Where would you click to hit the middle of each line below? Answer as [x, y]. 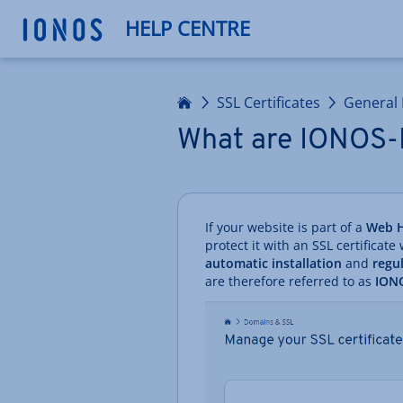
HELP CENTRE [188, 29]
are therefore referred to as [290, 281]
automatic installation [273, 263]
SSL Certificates [269, 103]
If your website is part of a [286, 227]
